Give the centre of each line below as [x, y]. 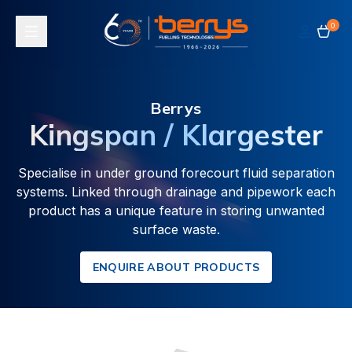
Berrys [176, 108]
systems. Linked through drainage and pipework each [176, 192]
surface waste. [176, 229]
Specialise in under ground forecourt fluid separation [176, 173]
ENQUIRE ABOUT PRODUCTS [176, 267]
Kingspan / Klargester [176, 135]
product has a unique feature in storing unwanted [176, 211]
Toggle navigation [83, 49]
